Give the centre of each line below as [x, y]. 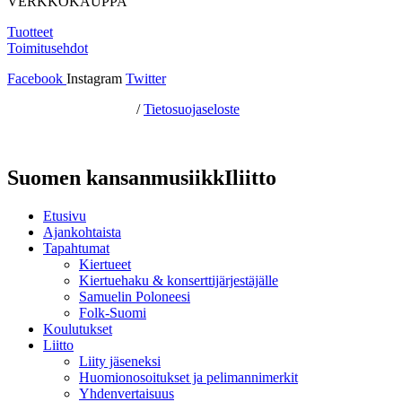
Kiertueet [105, 264]
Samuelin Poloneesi [135, 296]
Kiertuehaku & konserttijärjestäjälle [179, 280]
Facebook [35, 78]
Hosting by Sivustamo [70, 109]
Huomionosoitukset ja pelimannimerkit [188, 377]
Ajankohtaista [82, 232]
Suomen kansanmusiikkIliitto [142, 177]
